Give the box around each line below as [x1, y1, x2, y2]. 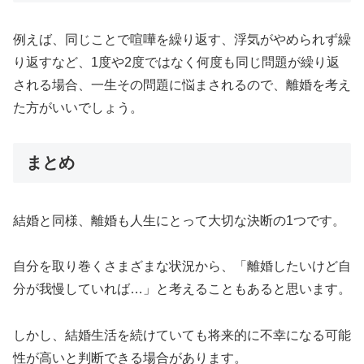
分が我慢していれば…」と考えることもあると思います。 [13, 282, 351, 297]
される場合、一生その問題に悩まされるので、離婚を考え [13, 78, 351, 93]
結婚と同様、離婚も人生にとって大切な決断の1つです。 [13, 213, 345, 227]
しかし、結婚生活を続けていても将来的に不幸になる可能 [13, 328, 351, 343]
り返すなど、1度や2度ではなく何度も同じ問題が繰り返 [13, 55, 340, 70]
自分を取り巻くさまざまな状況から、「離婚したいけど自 [13, 259, 351, 274]
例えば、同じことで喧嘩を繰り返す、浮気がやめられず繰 [13, 32, 351, 47]
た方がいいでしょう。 [13, 101, 143, 115]
